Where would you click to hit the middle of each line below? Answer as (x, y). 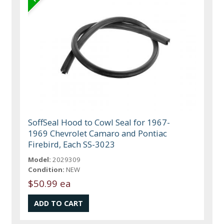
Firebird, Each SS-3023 (72, 144)
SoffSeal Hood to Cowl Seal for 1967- (99, 122)
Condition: (46, 169)
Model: (40, 159)
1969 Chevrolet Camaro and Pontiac (98, 133)
